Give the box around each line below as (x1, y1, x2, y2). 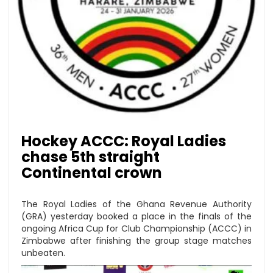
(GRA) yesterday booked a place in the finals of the (21, 210, 252, 222)
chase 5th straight (21, 147, 160, 167)
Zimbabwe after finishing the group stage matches (21, 235, 252, 247)
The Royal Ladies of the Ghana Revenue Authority (21, 198, 252, 210)
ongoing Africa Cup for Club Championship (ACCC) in (21, 222, 252, 235)
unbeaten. (21, 247, 65, 259)
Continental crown (21, 163, 162, 183)
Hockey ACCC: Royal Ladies (21, 131, 226, 151)
